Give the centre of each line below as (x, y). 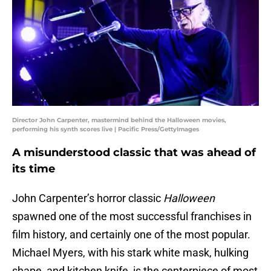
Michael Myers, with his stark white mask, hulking (130, 253)
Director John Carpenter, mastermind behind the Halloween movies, (119, 120)
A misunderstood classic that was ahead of (134, 153)
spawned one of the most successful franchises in (132, 217)
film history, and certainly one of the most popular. (131, 235)
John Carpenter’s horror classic (88, 198)
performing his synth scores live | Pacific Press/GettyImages (106, 129)
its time (34, 169)
